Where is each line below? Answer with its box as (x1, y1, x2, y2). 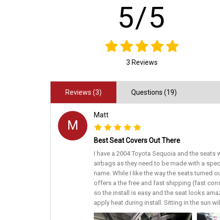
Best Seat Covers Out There (94, 137, 180, 145)
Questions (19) (131, 88, 177, 96)
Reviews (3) (65, 88, 102, 96)
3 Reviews (126, 58, 158, 66)
